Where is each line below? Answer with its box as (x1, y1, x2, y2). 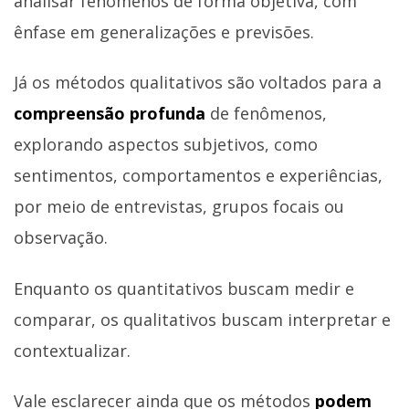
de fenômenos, (210, 102, 327, 125)
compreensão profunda (14, 102, 210, 125)
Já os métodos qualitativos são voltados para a (14, 71, 382, 94)
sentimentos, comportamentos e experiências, (14, 164, 383, 187)
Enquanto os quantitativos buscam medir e (14, 277, 354, 299)
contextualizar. (14, 339, 131, 362)
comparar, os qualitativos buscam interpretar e (14, 308, 391, 330)
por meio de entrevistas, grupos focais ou (14, 195, 344, 218)
